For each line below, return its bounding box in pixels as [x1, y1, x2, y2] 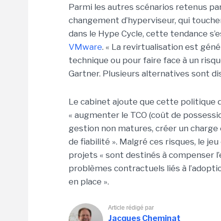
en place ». [69, 177, 109, 186]
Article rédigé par [108, 204, 154, 211]
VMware [69, 42, 102, 52]
